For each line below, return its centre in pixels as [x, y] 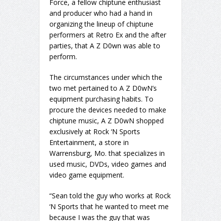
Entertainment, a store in [89, 143]
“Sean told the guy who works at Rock [110, 196]
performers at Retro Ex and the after [108, 35]
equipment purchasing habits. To [101, 99]
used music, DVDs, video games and [108, 164]
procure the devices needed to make [108, 110]
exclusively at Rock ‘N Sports [95, 132]
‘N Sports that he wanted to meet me [109, 207]
